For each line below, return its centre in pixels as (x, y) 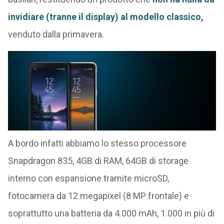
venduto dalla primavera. (56, 34)
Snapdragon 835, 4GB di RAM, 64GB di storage (98, 160)
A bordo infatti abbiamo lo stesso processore (97, 143)
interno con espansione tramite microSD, (88, 178)
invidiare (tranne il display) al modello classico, (105, 17)
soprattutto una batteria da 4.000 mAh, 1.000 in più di (111, 213)
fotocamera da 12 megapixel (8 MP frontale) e (98, 195)
